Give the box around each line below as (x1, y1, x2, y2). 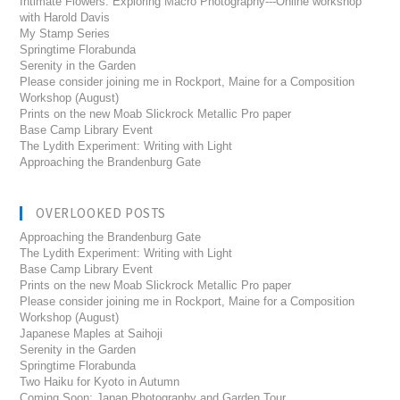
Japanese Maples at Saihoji (20, 327, 163, 341)
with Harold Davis (20, 11, 111, 25)
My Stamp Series (20, 27, 111, 41)
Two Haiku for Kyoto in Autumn (20, 375, 180, 389)
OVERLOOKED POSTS (36, 204, 167, 222)
